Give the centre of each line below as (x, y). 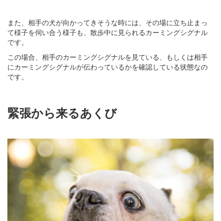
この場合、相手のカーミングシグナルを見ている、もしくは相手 (108, 57)
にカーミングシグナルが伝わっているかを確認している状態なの (108, 67)
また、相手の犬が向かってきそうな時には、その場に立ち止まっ (108, 22)
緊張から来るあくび (62, 113)
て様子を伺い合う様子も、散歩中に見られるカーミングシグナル (108, 32)
